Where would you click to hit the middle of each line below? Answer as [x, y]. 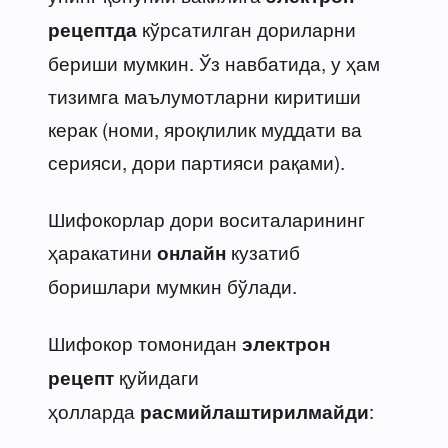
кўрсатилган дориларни [246, 28]
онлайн [191, 252]
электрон [286, 343]
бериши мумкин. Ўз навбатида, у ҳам [214, 62]
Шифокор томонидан [145, 342]
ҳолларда [94, 410]
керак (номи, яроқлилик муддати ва [205, 128]
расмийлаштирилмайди [254, 411]
